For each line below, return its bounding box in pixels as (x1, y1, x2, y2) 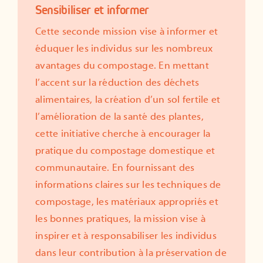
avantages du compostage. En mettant (35, 59, 209, 72)
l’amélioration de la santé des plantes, (35, 110, 204, 123)
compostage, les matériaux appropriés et (35, 195, 218, 208)
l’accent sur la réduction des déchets (35, 76, 200, 89)
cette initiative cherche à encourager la (35, 127, 211, 140)
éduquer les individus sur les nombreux (35, 42, 213, 55)
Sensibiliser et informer (35, 2, 149, 18)
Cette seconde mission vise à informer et (35, 25, 218, 38)
